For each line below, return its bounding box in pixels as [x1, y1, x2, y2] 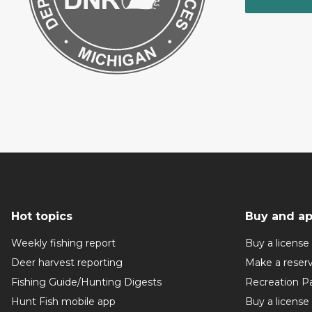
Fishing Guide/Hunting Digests [11, 276, 162, 289]
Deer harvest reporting [11, 256, 123, 270]
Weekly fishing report [11, 237, 116, 250]
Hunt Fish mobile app [11, 295, 116, 309]
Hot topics [11, 210, 72, 224]
